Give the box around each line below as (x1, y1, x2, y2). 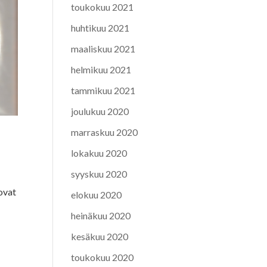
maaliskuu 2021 (71, 42, 136, 54)
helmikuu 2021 (71, 63, 132, 75)
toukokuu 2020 (71, 251, 134, 263)
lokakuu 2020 (71, 147, 128, 159)
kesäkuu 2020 (71, 230, 129, 242)
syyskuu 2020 (71, 167, 128, 179)
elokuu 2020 (71, 188, 122, 200)
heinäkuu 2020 (71, 209, 131, 221)
